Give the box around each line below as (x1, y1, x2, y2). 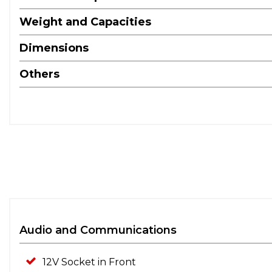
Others (19, 67, 59, 81)
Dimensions (19, 41, 89, 55)
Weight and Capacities (19, 15, 151, 29)
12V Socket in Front (42, 256, 136, 268)
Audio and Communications (19, 223, 177, 237)
